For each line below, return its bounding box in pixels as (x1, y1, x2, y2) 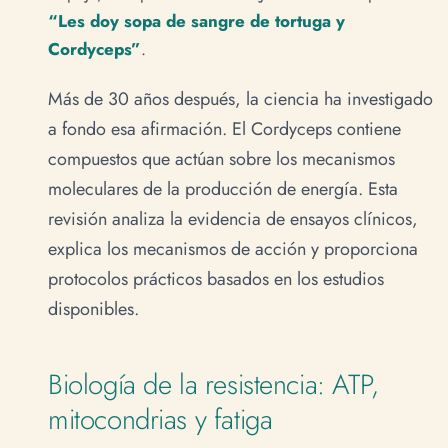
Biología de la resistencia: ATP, (48, 363, 379, 404)
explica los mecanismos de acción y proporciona (48, 236, 418, 263)
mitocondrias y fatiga (48, 398, 273, 439)
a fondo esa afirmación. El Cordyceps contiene (48, 116, 401, 143)
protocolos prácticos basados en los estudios (48, 266, 384, 293)
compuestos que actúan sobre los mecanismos (48, 146, 395, 173)
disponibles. (48, 296, 139, 323)
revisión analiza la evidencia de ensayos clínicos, (48, 206, 418, 233)
